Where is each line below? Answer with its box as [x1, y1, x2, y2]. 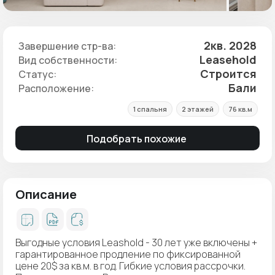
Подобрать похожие [83, 131, 192, 145]
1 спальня [133, 104, 167, 114]
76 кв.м [228, 104, 252, 114]
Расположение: [18, 81, 94, 95]
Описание [15, 185, 77, 203]
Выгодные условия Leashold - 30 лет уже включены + [15, 235, 257, 249]
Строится [200, 66, 257, 81]
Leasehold [199, 52, 257, 67]
